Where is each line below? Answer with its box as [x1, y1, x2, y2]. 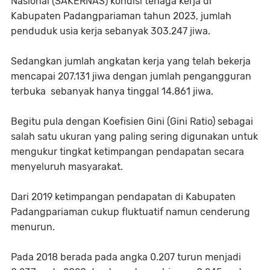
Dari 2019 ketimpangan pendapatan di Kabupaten [11, 191, 236, 203]
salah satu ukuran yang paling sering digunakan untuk [11, 131, 258, 143]
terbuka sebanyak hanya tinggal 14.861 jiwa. [11, 86, 213, 98]
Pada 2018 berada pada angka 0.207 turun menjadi [11, 251, 241, 263]
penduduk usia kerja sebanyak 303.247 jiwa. [11, 25, 210, 37]
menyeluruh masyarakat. [11, 161, 123, 173]
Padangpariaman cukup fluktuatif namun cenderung [11, 206, 250, 218]
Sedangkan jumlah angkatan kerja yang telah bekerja [11, 55, 251, 67]
